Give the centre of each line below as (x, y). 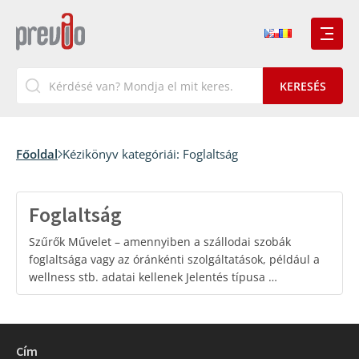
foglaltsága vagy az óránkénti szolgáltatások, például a (174, 259)
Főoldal (37, 154)
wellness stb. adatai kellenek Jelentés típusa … (153, 277)
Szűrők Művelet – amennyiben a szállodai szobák (160, 242)
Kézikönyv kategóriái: (123, 154)
